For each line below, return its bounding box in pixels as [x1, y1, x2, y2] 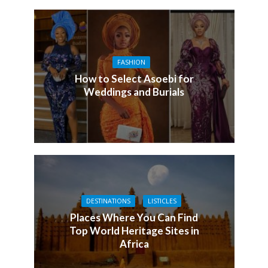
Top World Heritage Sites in [69, 224, 199, 237]
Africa [119, 237, 149, 250]
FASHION [117, 57, 145, 66]
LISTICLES [147, 196, 176, 205]
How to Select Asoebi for [74, 72, 194, 85]
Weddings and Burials [84, 85, 184, 98]
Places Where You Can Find [70, 211, 198, 224]
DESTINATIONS [86, 196, 130, 205]
